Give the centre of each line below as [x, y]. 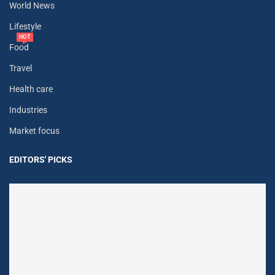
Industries [28, 110]
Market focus [34, 131]
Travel [21, 68]
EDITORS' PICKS [41, 160]
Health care [31, 89]
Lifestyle [25, 27]
